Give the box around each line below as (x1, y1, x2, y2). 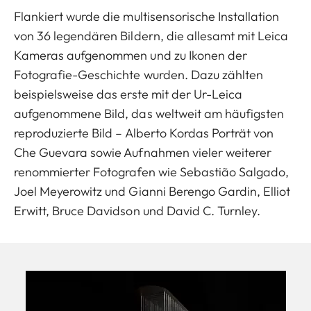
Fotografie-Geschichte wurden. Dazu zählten (14, 66, 264, 83)
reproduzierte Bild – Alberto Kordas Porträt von (14, 124, 274, 141)
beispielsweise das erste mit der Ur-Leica (14, 85, 243, 102)
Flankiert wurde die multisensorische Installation (14, 8, 280, 24)
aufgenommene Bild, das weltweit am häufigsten (14, 105, 285, 121)
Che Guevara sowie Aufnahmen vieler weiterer (14, 144, 272, 160)
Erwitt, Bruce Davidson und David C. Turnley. (14, 202, 261, 219)
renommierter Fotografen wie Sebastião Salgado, (14, 163, 289, 180)
